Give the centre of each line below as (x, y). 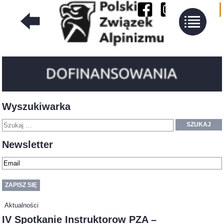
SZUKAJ (198, 125)
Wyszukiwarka (36, 107)
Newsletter (28, 144)
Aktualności (22, 205)
